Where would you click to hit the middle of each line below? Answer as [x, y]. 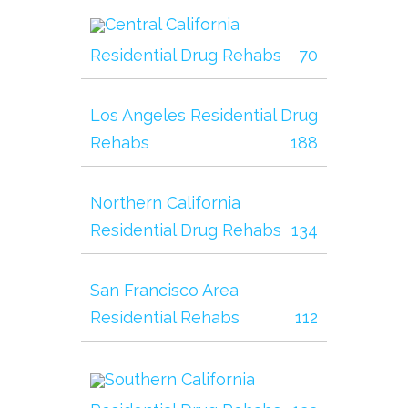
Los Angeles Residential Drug [204, 115]
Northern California [165, 203]
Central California [172, 24]
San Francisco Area [164, 290]
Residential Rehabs [165, 317]
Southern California [180, 379]
